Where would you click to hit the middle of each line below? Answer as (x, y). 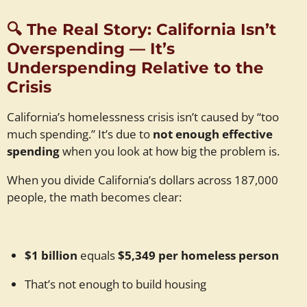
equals (98, 255)
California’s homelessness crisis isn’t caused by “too (143, 117)
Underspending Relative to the (135, 67)
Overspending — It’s (91, 48)
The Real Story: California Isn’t (151, 29)
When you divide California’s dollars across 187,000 (143, 180)
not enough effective (213, 134)
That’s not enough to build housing (115, 284)
